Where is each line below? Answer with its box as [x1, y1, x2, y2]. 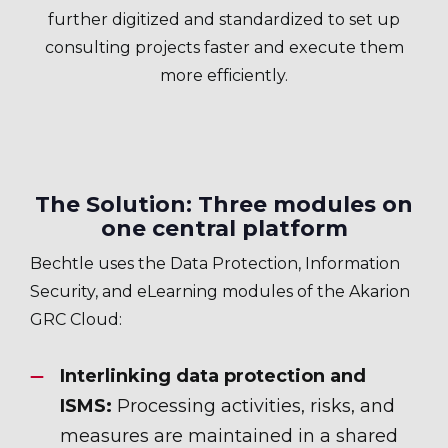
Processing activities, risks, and [112, 395, 395, 417]
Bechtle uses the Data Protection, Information [30, 254, 400, 273]
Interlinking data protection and [60, 365, 366, 387]
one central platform [100, 215, 348, 242]
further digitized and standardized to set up [48, 10, 400, 29]
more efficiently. [160, 66, 288, 85]
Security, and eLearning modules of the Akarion [30, 282, 410, 301]
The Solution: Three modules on [35, 191, 413, 218]
